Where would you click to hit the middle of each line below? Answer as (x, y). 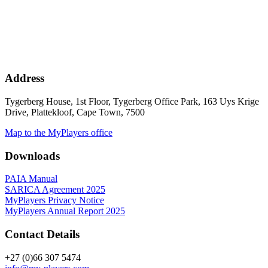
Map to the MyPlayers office (59, 132)
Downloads (32, 156)
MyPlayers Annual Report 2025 (65, 211)
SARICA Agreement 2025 (55, 190)
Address (25, 78)
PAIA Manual (31, 179)
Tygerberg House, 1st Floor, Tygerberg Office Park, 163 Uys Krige (132, 101)
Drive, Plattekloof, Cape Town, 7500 (75, 112)
